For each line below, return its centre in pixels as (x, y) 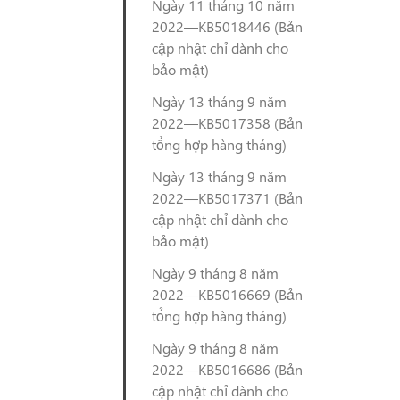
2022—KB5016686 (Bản (227, 369)
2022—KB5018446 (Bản (227, 26)
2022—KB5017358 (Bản (227, 123)
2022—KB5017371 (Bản (227, 198)
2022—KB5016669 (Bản (227, 294)
